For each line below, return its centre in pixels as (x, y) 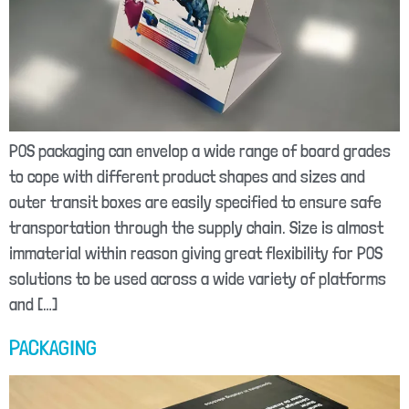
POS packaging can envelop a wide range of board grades (200, 151)
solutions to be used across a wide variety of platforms (198, 278)
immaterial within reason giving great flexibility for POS (196, 253)
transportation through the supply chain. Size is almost (196, 227)
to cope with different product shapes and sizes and (187, 176)
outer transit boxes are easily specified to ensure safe (195, 202)
